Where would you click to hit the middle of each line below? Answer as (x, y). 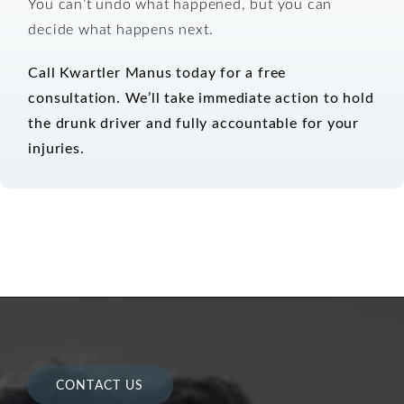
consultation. (74, 96)
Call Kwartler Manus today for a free (157, 71)
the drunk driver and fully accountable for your (194, 122)
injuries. (56, 147)
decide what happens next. (121, 28)
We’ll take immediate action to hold (249, 96)
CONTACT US (100, 384)
